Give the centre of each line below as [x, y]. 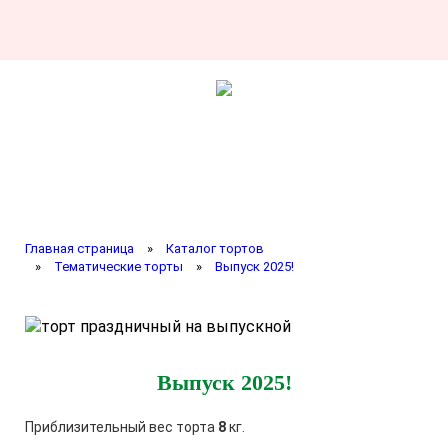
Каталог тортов [215, 248]
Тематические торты [118, 266]
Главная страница [79, 248]
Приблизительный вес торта [121, 427]
